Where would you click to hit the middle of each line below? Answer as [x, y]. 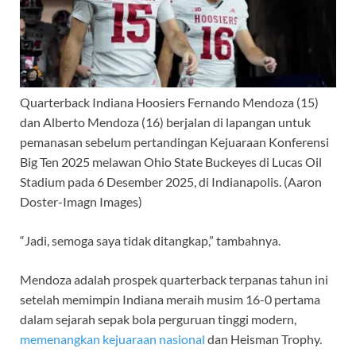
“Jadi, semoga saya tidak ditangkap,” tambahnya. [150, 240]
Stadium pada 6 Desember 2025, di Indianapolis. [151, 181]
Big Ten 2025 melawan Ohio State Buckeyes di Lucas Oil [171, 161]
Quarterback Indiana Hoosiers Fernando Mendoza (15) [169, 102]
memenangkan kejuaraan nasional [112, 339]
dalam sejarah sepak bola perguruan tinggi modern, [158, 319]
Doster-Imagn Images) [81, 201]
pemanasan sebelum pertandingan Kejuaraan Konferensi [174, 141]
